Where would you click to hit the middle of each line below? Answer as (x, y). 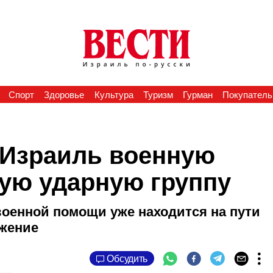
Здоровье (64, 95)
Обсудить (127, 258)
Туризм (158, 95)
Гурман (198, 95)
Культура (114, 95)
